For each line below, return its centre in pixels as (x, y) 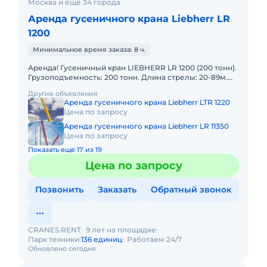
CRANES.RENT (55, 230)
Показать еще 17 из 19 (65, 150)
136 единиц (102, 239)
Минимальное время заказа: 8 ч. (89, 49)
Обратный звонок (191, 190)
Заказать (117, 190)
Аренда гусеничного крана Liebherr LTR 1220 (147, 102)
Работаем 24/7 (154, 239)
